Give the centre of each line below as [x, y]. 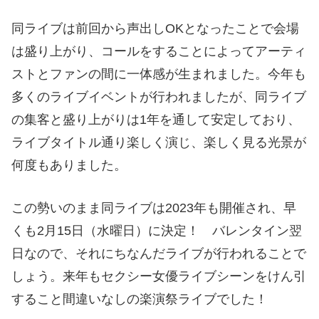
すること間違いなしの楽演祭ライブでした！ [140, 299]
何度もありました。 [69, 165]
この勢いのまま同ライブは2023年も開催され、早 [154, 208]
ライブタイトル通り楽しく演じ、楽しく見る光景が [159, 142]
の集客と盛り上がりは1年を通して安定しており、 [156, 119]
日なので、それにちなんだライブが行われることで [159, 254]
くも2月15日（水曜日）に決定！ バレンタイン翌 [157, 231]
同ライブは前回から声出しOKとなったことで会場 [155, 28]
